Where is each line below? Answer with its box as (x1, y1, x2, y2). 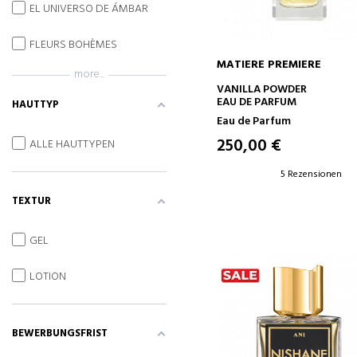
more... (74, 65, 105, 84)
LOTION (29, 267, 67, 286)
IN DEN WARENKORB (250, 79, 347, 96)
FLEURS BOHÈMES (29, 35, 118, 54)
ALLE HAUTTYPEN (29, 135, 116, 154)
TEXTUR (12, 193, 52, 210)
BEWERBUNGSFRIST (12, 325, 108, 343)
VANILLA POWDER (217, 80, 308, 100)
